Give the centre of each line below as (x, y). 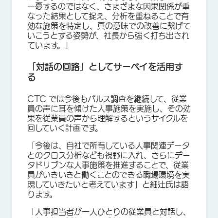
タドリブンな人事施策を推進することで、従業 (108, 165)
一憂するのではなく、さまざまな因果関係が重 (109, 6)
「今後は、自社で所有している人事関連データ (109, 145)
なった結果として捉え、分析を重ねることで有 (108, 16)
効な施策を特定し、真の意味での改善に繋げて (109, 26)
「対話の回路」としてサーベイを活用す (105, 67)
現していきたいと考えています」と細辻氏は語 (108, 184)
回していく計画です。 (65, 128)
